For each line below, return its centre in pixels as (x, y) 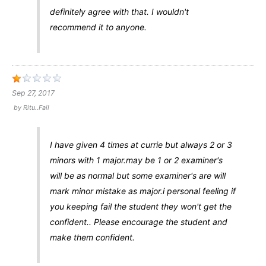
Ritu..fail (36, 108)
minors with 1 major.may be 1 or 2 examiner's (136, 160)
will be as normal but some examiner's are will (137, 176)
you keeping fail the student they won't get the (140, 207)
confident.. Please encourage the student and (138, 222)
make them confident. (92, 237)
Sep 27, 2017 (33, 93)
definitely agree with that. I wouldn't (119, 12)
